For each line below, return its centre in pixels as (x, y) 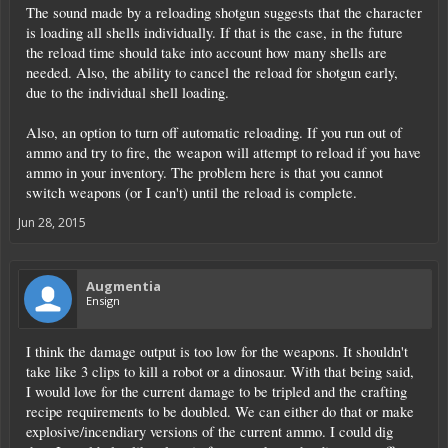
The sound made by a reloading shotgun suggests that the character (224, 12)
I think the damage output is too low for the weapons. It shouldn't (217, 351)
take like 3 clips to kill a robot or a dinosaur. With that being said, (220, 371)
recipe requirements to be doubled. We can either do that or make (220, 411)
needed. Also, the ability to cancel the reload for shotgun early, (212, 72)
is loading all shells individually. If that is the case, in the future (214, 32)
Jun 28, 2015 (52, 222)
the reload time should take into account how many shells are (206, 52)
